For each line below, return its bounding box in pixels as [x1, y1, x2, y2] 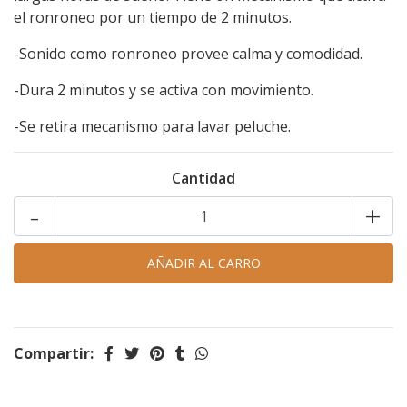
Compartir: [14, 343, 94, 363]
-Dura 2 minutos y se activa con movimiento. [14, 80, 313, 100]
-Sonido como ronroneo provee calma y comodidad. [14, 44, 362, 64]
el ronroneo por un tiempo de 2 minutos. [14, 7, 292, 27]
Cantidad [172, 168, 235, 188]
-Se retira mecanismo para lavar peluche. [14, 116, 291, 136]
